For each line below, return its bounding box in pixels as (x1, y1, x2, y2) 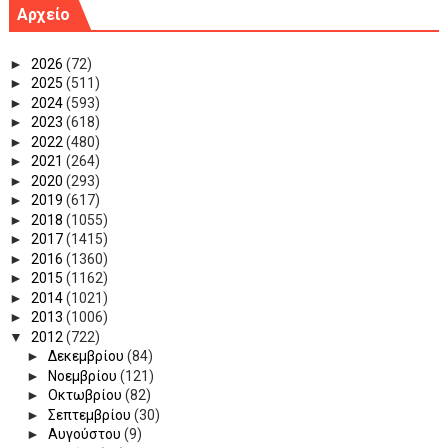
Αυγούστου (47, 426, 124, 443)
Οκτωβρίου (47, 387, 125, 404)
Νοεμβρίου (47, 367, 120, 384)
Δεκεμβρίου (47, 348, 127, 365)
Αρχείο (16, 5, 70, 25)
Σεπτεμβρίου (47, 406, 134, 423)
